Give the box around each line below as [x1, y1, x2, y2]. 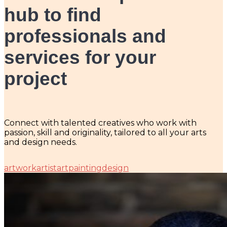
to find [39, 4, 101, 25]
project [4, 68, 67, 89]
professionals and [4, 25, 166, 47]
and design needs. [4, 137, 77, 147]
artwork [4, 163, 36, 173]
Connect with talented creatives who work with [4, 118, 197, 128]
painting [68, 163, 102, 173]
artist [36, 163, 57, 173]
